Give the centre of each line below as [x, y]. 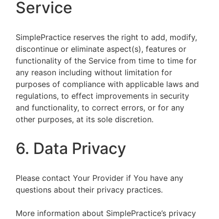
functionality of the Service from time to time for [106, 61]
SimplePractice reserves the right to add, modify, [106, 37]
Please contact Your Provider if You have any [99, 178]
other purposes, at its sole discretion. [85, 119]
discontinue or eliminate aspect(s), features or [101, 49]
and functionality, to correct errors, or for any [100, 108]
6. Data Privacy [73, 148]
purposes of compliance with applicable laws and [107, 84]
